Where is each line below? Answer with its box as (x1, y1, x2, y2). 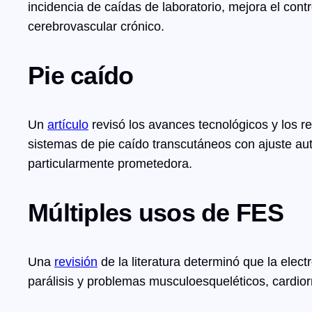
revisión (54, 255, 97, 270)
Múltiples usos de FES (28, 198, 283, 228)
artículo (47, 118, 88, 132)
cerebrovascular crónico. (28, 19, 164, 34)
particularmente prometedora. (28, 157, 192, 171)
